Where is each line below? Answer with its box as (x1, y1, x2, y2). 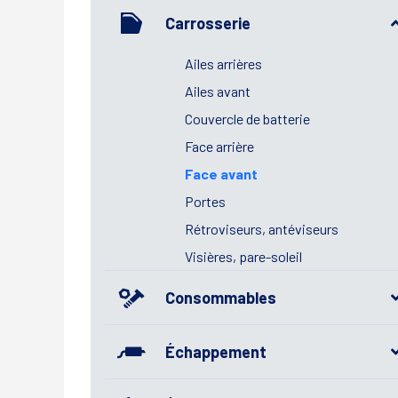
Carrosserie (165, 12, 251, 33)
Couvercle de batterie (185, 110, 310, 127)
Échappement (165, 341, 267, 362)
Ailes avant (185, 83, 251, 99)
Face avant (185, 165, 258, 182)
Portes (185, 193, 226, 210)
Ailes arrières (185, 55, 262, 72)
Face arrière (185, 138, 254, 155)
